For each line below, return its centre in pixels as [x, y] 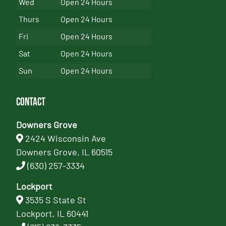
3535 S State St [56, 200]
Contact [31, 102]
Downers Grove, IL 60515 [65, 152]
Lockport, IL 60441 [52, 214]
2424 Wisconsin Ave [66, 138]
